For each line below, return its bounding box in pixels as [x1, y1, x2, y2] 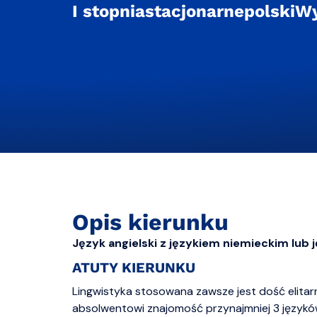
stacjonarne [145, 1, 244, 21]
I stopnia [72, 1, 145, 21]
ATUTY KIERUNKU [72, 259, 195, 276]
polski [244, 1, 295, 21]
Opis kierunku [72, 209, 229, 236]
